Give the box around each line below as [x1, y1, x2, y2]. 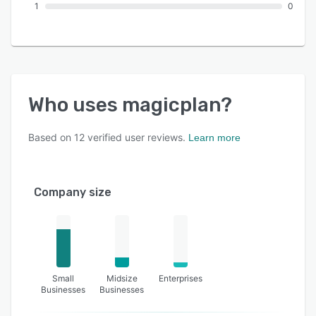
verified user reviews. [85, 130, 186, 143]
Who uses [28, 92, 122, 116]
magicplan [122, 92, 221, 116]
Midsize [106, 272, 138, 284]
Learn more [188, 131, 241, 143]
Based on [28, 130, 74, 143]
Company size [34, 185, 111, 199]
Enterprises [159, 272, 203, 284]
